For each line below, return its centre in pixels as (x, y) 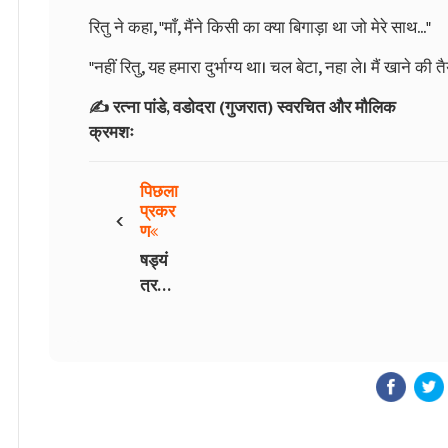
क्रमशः (111, 132)
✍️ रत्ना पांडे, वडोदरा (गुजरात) (181, 107)
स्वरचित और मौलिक (334, 107)
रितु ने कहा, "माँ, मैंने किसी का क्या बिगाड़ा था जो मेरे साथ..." (260, 27)
